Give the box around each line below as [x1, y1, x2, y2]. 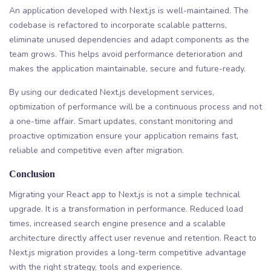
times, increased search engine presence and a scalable [9, 217, 226, 229]
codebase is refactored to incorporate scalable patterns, [9, 19, 227, 31]
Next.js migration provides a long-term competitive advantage [9, 246, 246, 258]
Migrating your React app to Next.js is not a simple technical [9, 188, 240, 200]
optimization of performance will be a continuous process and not [9, 100, 262, 113]
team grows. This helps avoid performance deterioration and [9, 48, 243, 60]
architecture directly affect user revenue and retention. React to [9, 232, 256, 244]
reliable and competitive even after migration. [9, 144, 184, 156]
